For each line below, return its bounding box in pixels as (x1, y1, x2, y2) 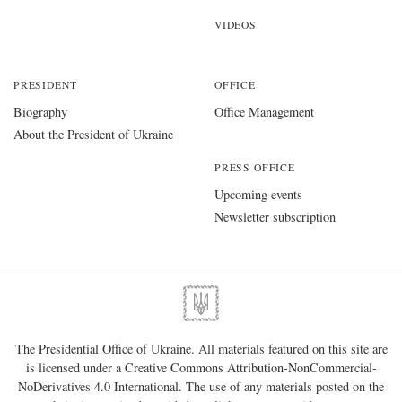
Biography (13, 103, 67, 121)
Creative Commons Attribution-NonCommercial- (124, 359, 377, 377)
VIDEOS (214, 18, 257, 32)
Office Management (214, 103, 314, 121)
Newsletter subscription (214, 208, 336, 226)
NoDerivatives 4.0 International (18, 378, 179, 396)
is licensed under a (25, 359, 125, 377)
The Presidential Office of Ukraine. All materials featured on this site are (14, 340, 388, 358)
